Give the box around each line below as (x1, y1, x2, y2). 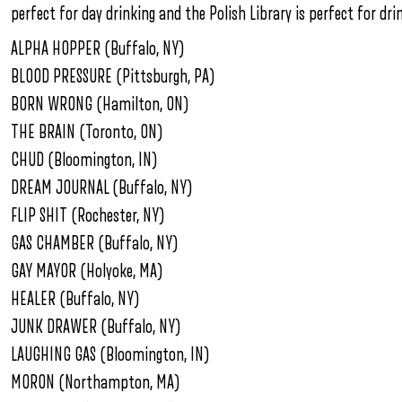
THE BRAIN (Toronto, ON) (11, 122, 163, 142)
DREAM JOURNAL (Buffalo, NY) (11, 178, 193, 197)
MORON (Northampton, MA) (11, 372, 180, 392)
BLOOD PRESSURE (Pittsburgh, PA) (11, 66, 215, 86)
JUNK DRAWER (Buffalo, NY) (11, 317, 181, 336)
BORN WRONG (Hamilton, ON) (11, 94, 189, 114)
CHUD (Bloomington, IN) (11, 150, 158, 170)
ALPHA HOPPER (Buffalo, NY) (11, 39, 185, 58)
